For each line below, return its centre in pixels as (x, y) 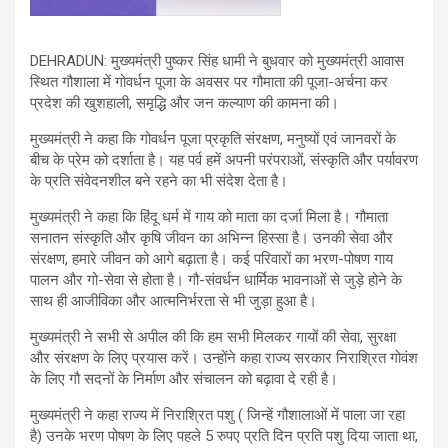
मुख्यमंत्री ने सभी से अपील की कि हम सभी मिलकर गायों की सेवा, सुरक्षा (213, 336)
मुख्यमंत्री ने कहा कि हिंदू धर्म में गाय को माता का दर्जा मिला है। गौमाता (209, 216)
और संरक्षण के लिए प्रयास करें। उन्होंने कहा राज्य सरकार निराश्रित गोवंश (224, 357)
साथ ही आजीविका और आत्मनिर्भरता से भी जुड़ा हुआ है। (173, 300)
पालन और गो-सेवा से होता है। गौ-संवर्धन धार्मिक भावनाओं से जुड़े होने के (216, 279)
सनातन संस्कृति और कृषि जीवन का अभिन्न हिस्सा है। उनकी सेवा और (211, 237)
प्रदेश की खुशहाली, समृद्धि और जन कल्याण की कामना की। (184, 102)
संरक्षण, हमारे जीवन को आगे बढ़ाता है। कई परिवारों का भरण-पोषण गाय (211, 258)
